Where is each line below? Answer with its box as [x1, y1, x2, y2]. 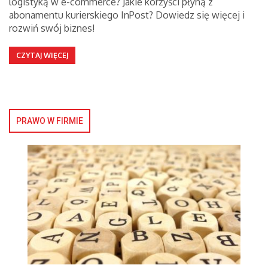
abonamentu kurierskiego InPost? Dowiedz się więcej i [9, 9, 245, 21]
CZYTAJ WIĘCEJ [16, 51, 68, 60]
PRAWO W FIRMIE [16, 116, 83, 126]
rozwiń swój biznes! [9, 22, 95, 34]
